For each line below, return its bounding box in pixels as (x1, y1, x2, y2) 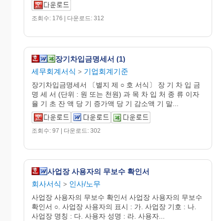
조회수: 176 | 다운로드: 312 (32, 15, 104, 22)
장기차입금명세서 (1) (55, 54, 125, 63)
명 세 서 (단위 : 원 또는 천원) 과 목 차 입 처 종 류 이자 (32, 90, 199, 98)
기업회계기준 (84, 67, 128, 75)
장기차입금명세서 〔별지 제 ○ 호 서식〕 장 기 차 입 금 (32, 81, 200, 89)
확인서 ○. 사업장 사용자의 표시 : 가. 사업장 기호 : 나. (32, 203, 196, 211)
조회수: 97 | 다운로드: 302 (32, 127, 101, 134)
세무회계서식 (32, 67, 76, 75)
